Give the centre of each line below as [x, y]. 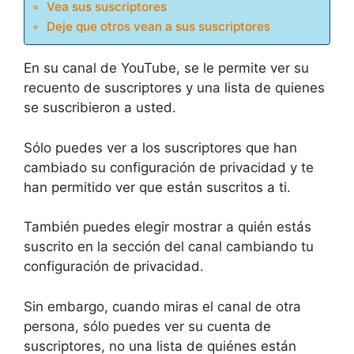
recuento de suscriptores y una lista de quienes [174, 88]
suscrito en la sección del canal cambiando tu [169, 247]
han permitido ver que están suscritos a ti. [157, 187]
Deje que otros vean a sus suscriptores [159, 27]
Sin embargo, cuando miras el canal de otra [162, 306]
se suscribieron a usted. [100, 108]
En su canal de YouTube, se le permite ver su [166, 68]
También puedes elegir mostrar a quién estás [168, 227]
